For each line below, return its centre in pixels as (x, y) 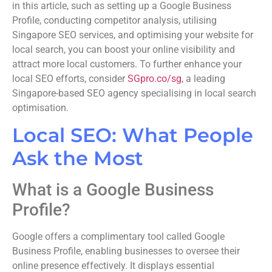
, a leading (203, 79)
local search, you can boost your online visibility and (124, 50)
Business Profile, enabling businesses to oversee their (126, 251)
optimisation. (40, 108)
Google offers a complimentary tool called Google (118, 237)
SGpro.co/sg (155, 79)
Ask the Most (78, 158)
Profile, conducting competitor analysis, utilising (114, 21)
